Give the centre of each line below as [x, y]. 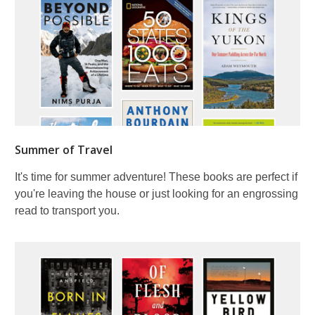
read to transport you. [67, 210]
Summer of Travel [64, 149]
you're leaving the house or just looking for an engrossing [156, 193]
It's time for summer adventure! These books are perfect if [156, 176]
